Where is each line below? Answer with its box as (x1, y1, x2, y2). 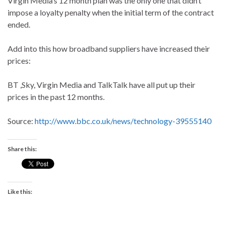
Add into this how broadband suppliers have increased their (8, 44, 210, 54)
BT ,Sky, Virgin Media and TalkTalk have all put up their (8, 80, 195, 90)
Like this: (8, 188, 32, 196)
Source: (8, 116, 35, 126)
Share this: (8, 145, 37, 153)
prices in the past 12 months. (8, 92, 104, 102)
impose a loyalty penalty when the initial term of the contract (8, 8, 214, 18)
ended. (8, 20, 30, 30)
